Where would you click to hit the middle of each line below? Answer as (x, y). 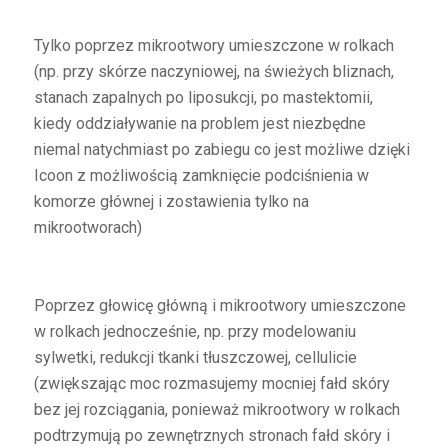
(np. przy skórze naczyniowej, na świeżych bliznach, (213, 71)
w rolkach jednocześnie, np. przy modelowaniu (194, 331)
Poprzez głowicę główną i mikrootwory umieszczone (219, 305)
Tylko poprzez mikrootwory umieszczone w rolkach (213, 45)
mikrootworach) (87, 227)
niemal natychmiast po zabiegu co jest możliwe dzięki (221, 149)
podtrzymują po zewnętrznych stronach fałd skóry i (211, 435)
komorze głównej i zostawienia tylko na (171, 201)
